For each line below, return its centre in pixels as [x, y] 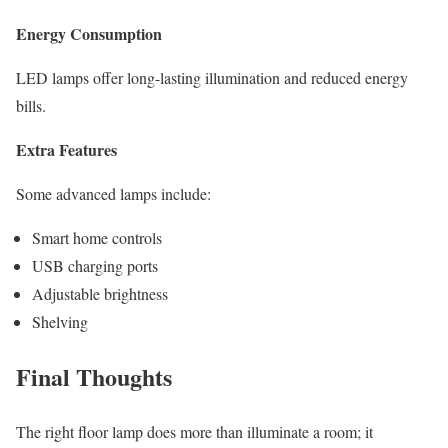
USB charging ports [95, 265]
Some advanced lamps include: [113, 193]
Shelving [60, 321]
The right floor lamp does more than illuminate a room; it [194, 431]
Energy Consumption [89, 33]
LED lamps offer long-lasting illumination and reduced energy [212, 77]
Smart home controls [97, 237]
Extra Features [66, 149]
